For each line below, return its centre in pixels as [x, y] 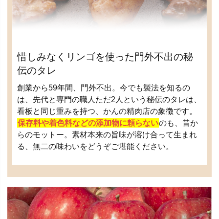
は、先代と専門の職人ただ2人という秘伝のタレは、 [109, 100]
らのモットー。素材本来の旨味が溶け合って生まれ [107, 135]
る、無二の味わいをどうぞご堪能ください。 [95, 147]
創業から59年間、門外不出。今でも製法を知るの [104, 88]
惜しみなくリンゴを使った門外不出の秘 [105, 57]
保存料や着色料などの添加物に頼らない [88, 123]
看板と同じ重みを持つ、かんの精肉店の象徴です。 [107, 111]
